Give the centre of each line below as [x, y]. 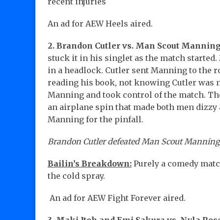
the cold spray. [76, 176]
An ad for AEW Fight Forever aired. [117, 198]
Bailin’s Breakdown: [90, 164]
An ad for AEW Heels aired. [100, 24]
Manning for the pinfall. [96, 120]
